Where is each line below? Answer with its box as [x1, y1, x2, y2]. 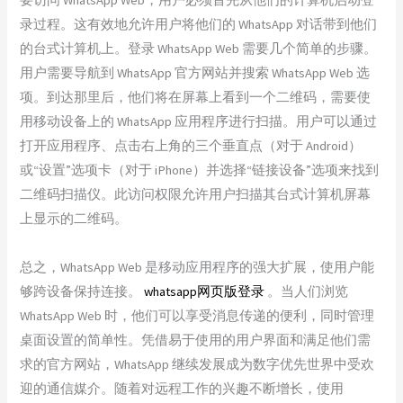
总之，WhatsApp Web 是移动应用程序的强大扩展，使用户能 [20, 258, 375, 275]
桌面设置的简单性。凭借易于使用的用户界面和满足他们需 [20, 331, 372, 348]
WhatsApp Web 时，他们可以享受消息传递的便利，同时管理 [20, 307, 375, 324]
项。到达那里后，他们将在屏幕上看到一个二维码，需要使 [20, 88, 372, 105]
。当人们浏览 [264, 282, 349, 300]
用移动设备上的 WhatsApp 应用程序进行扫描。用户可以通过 [20, 112, 378, 130]
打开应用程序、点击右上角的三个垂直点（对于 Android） [20, 137, 363, 154]
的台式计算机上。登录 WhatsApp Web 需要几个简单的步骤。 [20, 40, 378, 57]
